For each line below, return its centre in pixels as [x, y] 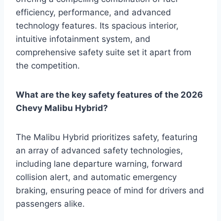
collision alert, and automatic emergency [96, 177]
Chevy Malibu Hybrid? [62, 108]
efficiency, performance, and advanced [93, 12]
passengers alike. [50, 203]
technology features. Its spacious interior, [97, 25]
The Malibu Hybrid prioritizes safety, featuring [107, 137]
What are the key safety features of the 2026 [109, 94]
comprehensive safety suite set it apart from [104, 52]
